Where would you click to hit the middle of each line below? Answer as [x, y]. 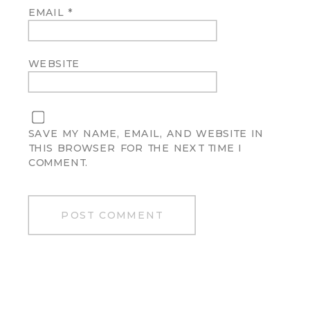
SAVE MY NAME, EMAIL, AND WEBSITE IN [146, 134]
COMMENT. [58, 163]
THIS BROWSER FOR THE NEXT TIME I [135, 148]
